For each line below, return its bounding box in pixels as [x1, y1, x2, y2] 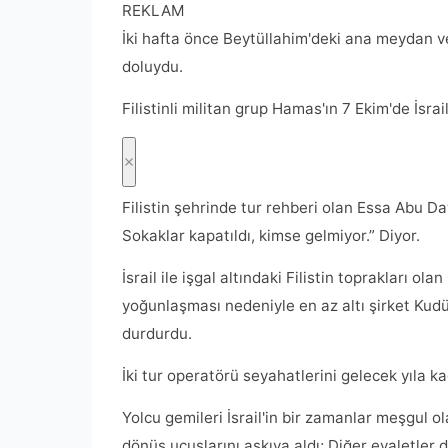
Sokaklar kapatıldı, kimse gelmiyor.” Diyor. [122, 226, 420, 246]
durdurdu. [122, 324, 192, 344]
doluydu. [122, 57, 183, 77]
